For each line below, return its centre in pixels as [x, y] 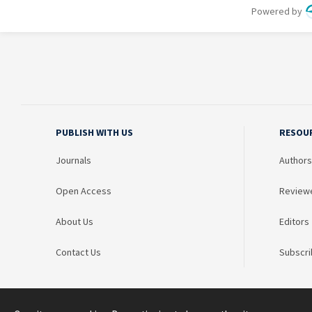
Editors [294, 221]
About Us [75, 221]
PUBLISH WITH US [94, 132]
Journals [73, 160]
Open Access [84, 191]
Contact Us [78, 252]
